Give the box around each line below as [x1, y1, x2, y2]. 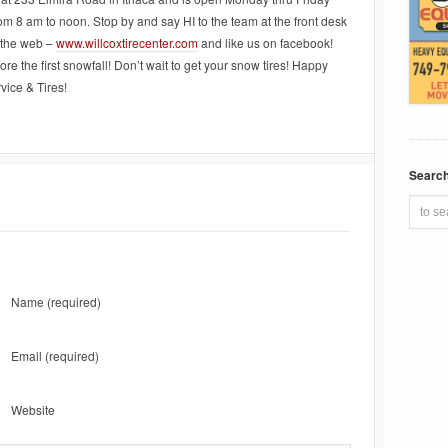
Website [11, 401, 55, 418]
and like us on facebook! [198, 34, 333, 51]
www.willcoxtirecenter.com [56, 34, 198, 51]
